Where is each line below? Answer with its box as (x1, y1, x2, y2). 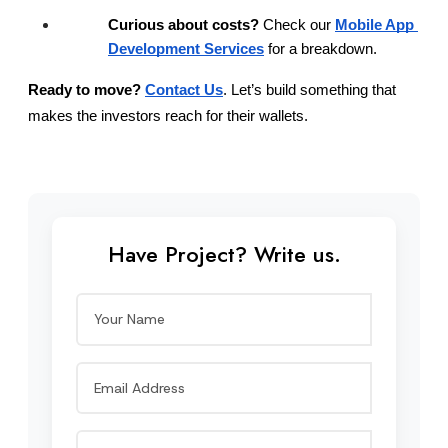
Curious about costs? (108, 16, 259, 33)
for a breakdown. (264, 40, 377, 57)
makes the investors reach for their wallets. (28, 107, 308, 124)
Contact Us (145, 81, 223, 98)
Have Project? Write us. (107, 238, 341, 270)
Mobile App (335, 16, 414, 33)
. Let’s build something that (223, 81, 396, 98)
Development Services (108, 40, 264, 57)
